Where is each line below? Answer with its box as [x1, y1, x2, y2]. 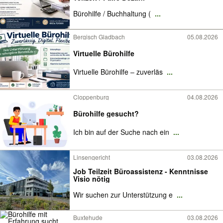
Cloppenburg [73, 92, 109, 101]
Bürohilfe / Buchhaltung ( [73, 8, 153, 18]
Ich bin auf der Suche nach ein [73, 126, 171, 137]
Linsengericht [73, 152, 110, 161]
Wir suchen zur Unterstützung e [73, 189, 175, 200]
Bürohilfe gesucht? [73, 108, 139, 118]
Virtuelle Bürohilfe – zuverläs [73, 66, 165, 77]
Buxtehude [73, 213, 103, 222]
